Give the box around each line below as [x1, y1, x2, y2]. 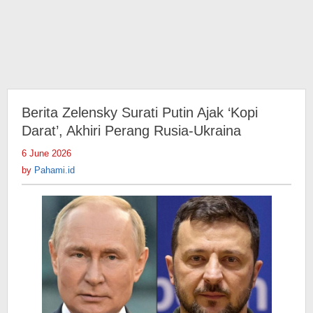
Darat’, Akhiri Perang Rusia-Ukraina [22, 123, 241, 138]
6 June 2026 [22, 148, 71, 159]
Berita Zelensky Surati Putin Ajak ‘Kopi [22, 105, 258, 120]
